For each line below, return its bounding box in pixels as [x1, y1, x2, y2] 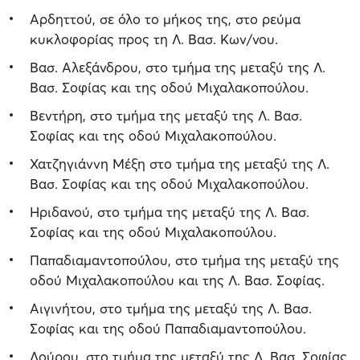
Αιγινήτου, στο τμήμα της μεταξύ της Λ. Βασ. [30, 299, 312, 317]
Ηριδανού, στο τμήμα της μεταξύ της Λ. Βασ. [30, 202, 309, 220]
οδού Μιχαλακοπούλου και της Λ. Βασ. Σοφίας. [30, 271, 325, 288]
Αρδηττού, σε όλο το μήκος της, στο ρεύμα [30, 10, 301, 27]
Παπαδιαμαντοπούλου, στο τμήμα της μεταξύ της [30, 251, 339, 268]
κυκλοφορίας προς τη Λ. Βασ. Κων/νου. [30, 30, 278, 47]
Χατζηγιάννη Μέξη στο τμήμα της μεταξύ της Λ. [30, 154, 329, 172]
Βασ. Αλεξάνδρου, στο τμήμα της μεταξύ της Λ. [30, 58, 325, 76]
